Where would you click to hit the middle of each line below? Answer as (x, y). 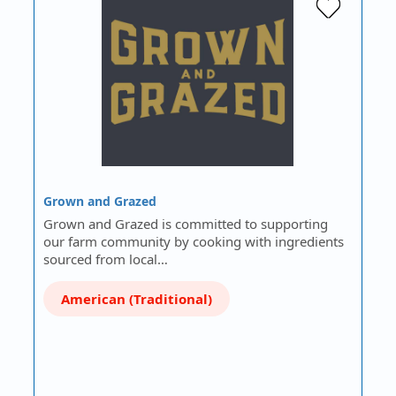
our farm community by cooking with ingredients (194, 242)
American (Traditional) (137, 299)
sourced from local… (106, 259)
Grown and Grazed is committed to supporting (186, 224)
